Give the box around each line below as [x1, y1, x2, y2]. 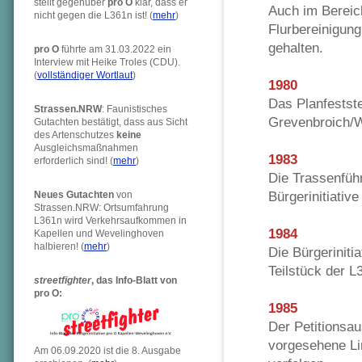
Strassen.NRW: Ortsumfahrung [34, 202, 169, 213]
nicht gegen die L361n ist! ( [34, 10, 153, 21]
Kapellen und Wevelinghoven [34, 228, 164, 239]
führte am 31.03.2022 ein [59, 44, 171, 55]
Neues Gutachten [34, 189, 114, 200]
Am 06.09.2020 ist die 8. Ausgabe [34, 345, 181, 356]
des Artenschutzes [34, 129, 116, 141]
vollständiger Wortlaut [37, 69, 133, 81]
